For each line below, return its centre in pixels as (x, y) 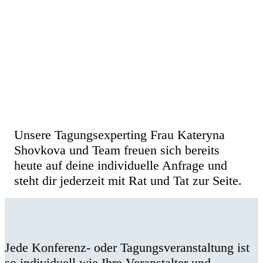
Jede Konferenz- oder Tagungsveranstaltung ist (127, 247)
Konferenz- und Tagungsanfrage (112, 108)
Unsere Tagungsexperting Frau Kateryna (119, 135)
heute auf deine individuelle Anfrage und (121, 165)
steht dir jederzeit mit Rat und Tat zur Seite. (128, 181)
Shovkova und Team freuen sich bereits (117, 150)
